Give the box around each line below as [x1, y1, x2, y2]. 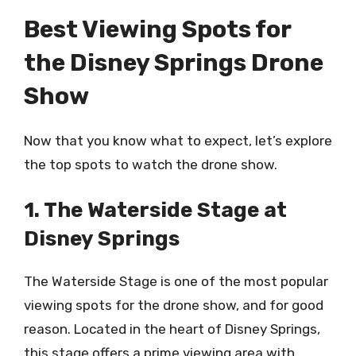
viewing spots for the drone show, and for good [24, 297, 323, 313]
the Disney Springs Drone [24, 48, 323, 77]
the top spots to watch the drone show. [24, 156, 277, 172]
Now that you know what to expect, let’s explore [24, 132, 332, 149]
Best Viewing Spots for [24, 14, 291, 44]
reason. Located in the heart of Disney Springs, [24, 321, 320, 337]
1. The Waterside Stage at [24, 198, 287, 222]
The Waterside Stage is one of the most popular [24, 273, 328, 289]
